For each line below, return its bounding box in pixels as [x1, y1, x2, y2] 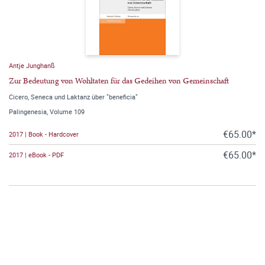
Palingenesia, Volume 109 [9, 106, 85, 116]
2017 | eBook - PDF [9, 150, 64, 160]
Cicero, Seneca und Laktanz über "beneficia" [9, 92, 138, 101]
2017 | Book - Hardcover [9, 130, 79, 139]
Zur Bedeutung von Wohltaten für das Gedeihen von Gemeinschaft [9, 75, 229, 87]
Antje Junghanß [9, 60, 55, 70]
